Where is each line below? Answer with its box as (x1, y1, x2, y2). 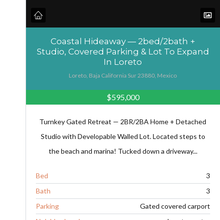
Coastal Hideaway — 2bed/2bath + (51, 36, 195, 46)
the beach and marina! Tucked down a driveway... (48, 146, 197, 155)
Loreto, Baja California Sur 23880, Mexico (69, 71, 177, 79)
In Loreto (104, 56, 142, 67)
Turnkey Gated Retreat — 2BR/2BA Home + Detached (39, 117, 207, 126)
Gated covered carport (139, 201, 210, 210)
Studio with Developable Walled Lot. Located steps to (40, 132, 205, 140)
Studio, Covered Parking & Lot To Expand (36, 46, 209, 56)
